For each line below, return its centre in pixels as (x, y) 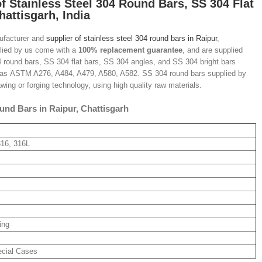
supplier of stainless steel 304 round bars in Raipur (130, 38)
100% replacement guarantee (130, 50)
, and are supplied (213, 50)
